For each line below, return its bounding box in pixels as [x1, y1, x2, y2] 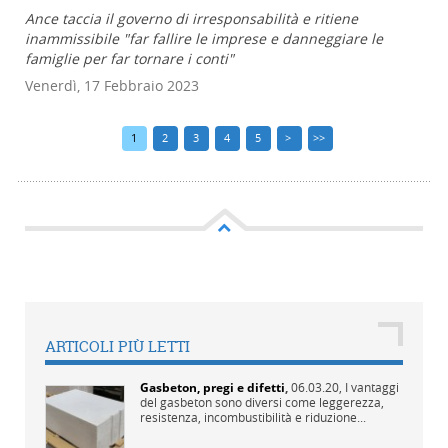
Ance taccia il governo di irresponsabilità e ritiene [25, 9, 358, 29]
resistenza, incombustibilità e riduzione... [140, 409, 366, 426]
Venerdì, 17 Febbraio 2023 [25, 76, 199, 96]
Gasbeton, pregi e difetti [140, 379, 285, 397]
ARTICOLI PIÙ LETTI [45, 336, 190, 358]
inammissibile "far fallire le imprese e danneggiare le [25, 29, 383, 49]
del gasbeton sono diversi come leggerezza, [140, 394, 384, 411]
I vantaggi [345, 379, 399, 396]
